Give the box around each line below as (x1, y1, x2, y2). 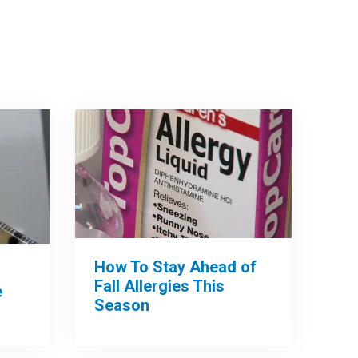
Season (94, 295, 150, 315)
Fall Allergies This (94, 276, 225, 296)
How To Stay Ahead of (94, 257, 257, 276)
